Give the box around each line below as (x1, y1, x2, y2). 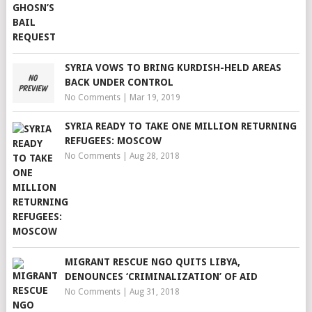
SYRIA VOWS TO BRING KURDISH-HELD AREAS (64, 62, 281, 73)
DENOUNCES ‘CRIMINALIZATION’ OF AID (64, 271, 258, 282)
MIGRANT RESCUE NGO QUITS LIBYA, (64, 256, 240, 267)
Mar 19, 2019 (129, 93, 180, 102)
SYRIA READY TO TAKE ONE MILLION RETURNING (64, 120, 297, 132)
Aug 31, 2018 (129, 287, 180, 297)
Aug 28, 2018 (129, 151, 180, 161)
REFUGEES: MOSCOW (64, 135, 162, 146)
